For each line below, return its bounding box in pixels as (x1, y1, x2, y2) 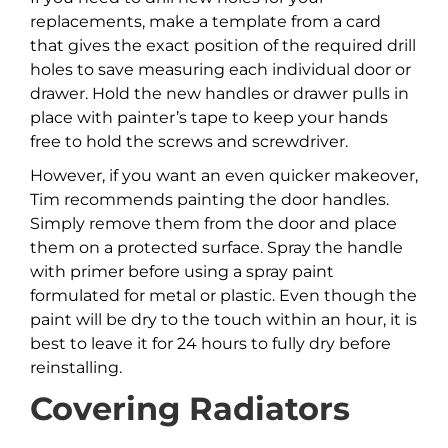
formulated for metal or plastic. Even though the (30, 286, 417, 306)
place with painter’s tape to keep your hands (30, 108, 388, 128)
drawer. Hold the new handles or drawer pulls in (30, 84, 409, 104)
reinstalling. (30, 358, 122, 378)
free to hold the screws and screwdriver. (30, 132, 348, 152)
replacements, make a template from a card (30, 12, 381, 32)
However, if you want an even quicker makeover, (30, 166, 418, 186)
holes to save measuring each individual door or (30, 60, 411, 80)
